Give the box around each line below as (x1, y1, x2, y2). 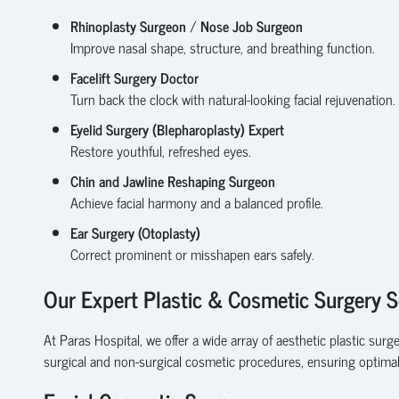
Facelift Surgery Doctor (69, 65, 199, 89)
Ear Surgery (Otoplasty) (69, 220, 200, 244)
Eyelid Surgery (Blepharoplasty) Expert (69, 117, 284, 141)
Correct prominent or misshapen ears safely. (69, 241, 314, 265)
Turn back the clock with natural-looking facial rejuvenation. (69, 86, 395, 110)
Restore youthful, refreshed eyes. (69, 138, 251, 162)
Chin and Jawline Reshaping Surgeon (69, 168, 275, 192)
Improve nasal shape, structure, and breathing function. (69, 35, 375, 59)
